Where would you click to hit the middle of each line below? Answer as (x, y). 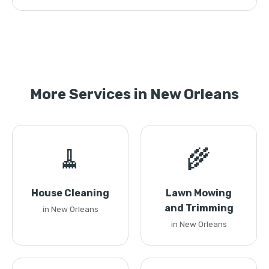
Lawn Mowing (199, 193)
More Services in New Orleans (134, 94)
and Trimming (199, 208)
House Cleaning (70, 193)
